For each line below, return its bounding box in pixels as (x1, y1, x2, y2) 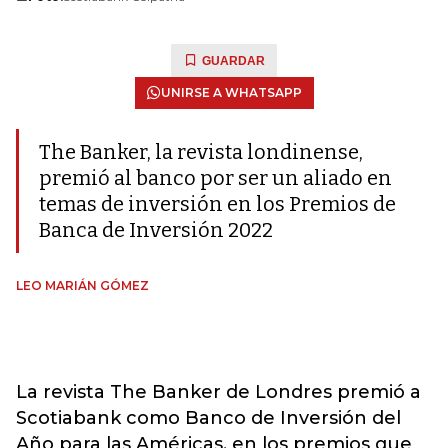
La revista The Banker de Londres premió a (16, 381, 421, 403)
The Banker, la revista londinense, (39, 140, 363, 164)
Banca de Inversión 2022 (39, 218, 273, 242)
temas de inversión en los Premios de (39, 192, 396, 216)
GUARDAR (202, 54, 265, 68)
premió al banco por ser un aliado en (39, 166, 392, 190)
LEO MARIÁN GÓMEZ (16, 278, 149, 293)
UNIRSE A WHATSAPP (160, 85, 302, 100)
